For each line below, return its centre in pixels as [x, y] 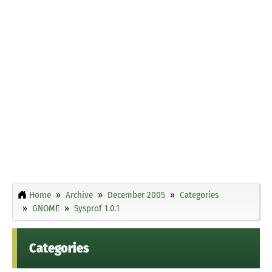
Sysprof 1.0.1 [97, 208]
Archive [79, 195]
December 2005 [136, 195]
